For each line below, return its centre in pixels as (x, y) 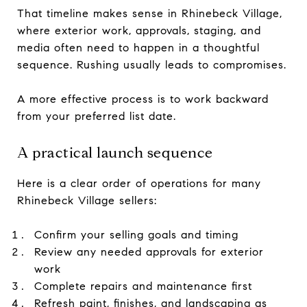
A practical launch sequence (115, 152)
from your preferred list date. (97, 116)
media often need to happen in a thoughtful (138, 47)
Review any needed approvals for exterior (149, 251)
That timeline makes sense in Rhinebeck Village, (150, 13)
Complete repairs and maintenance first (143, 286)
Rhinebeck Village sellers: (87, 200)
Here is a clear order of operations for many (139, 183)
